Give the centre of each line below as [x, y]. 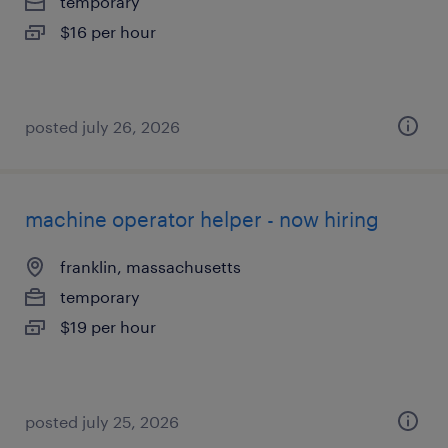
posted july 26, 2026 [102, 126]
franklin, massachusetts [150, 266]
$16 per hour [108, 31]
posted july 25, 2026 [102, 421]
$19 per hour [108, 326]
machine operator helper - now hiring [202, 219]
